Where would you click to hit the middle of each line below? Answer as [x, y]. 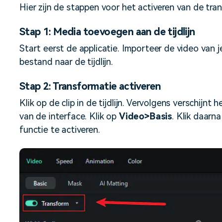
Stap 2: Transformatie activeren [90, 86]
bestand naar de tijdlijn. [66, 62]
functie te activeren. [60, 130]
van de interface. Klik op [69, 116]
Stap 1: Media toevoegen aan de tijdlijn [107, 32]
